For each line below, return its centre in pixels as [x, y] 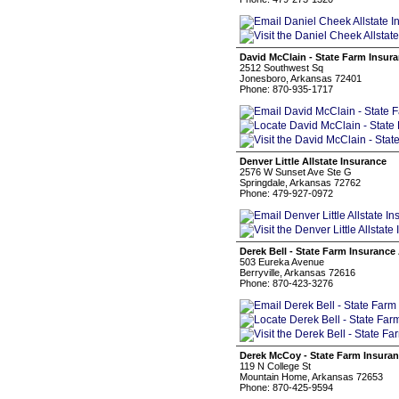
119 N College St [275, 366]
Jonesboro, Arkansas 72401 [301, 78]
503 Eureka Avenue [282, 262]
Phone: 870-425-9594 [286, 387]
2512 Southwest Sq [281, 68]
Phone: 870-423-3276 [286, 283]
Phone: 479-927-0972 [286, 193]
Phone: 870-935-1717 [286, 89]
